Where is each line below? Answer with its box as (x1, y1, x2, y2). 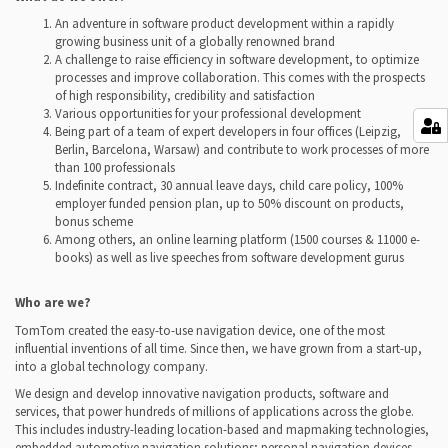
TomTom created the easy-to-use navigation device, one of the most (15, 321, 385, 339)
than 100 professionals (55, 159, 175, 177)
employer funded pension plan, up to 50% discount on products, (55, 195, 404, 213)
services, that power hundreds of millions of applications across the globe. (15, 402, 414, 420)
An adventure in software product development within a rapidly (55, 15, 394, 33)
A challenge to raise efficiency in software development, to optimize (55, 51, 419, 69)
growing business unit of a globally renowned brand (55, 33, 335, 51)
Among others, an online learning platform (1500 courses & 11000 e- (55, 231, 420, 249)
